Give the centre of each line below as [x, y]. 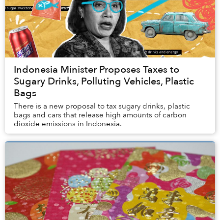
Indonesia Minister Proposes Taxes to [96, 70]
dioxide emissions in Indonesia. [69, 124]
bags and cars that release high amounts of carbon [100, 115]
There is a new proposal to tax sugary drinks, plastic [102, 106]
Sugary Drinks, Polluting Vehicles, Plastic [104, 82]
